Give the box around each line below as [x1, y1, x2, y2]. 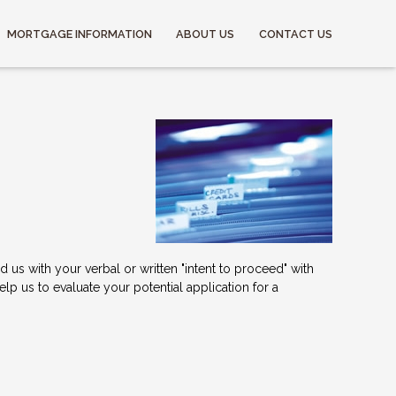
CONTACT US [259, 27, 332, 41]
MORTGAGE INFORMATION [6, 27, 152, 41]
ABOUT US [176, 27, 235, 41]
